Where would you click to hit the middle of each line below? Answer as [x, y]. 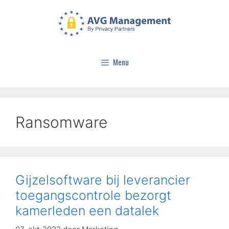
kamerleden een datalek [87, 211]
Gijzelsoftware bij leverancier [103, 180]
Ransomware [61, 122]
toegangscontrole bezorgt [93, 196]
